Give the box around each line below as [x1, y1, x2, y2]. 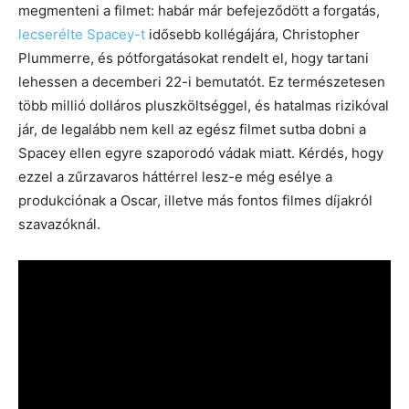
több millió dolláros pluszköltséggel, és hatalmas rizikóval [18, 96, 389, 114]
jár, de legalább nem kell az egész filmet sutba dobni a [18, 120, 366, 138]
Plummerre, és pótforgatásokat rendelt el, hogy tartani [18, 48, 369, 67]
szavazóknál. [18, 215, 100, 233]
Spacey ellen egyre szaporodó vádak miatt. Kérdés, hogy [18, 143, 383, 162]
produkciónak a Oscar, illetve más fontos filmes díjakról [18, 191, 372, 209]
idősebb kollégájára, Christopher [145, 25, 360, 43]
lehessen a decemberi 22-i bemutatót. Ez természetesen [18, 72, 385, 90]
